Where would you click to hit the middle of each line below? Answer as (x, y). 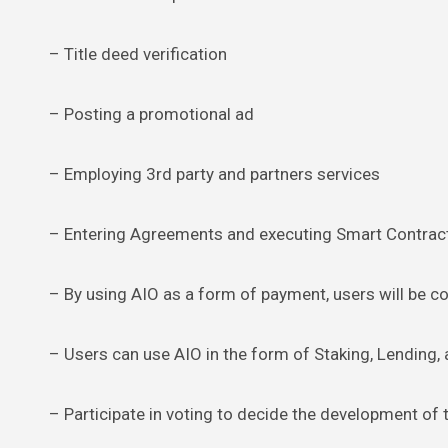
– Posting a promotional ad (151, 114)
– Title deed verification (138, 54)
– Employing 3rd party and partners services (214, 174)
